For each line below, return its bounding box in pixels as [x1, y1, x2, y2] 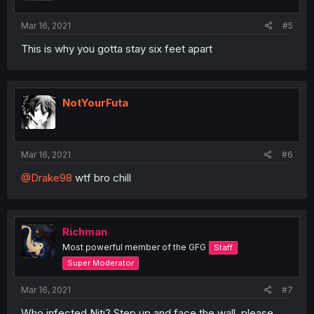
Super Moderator [67, 257, 134, 268]
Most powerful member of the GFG [62, 241, 206, 252]
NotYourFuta [62, 96, 128, 110]
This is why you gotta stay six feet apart [21, 42, 212, 56]
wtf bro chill [72, 170, 131, 184]
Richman [62, 224, 107, 238]
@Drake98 [21, 170, 72, 184]
